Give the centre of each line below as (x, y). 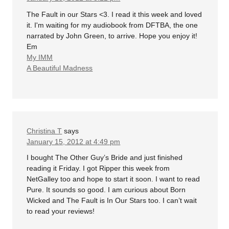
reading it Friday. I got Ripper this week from (98, 168)
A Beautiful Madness (60, 68)
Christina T (44, 131)
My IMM (40, 57)
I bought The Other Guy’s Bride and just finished (105, 158)
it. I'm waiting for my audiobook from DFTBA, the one (112, 25)
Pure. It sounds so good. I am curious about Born (106, 190)
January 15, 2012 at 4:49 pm (74, 141)
